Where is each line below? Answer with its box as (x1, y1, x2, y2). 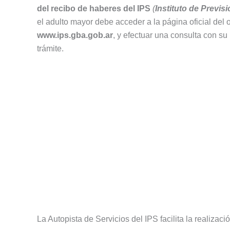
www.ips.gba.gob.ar (37, 31, 113, 40)
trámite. (37, 44, 64, 53)
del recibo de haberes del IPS (37, 4, 150, 13)
